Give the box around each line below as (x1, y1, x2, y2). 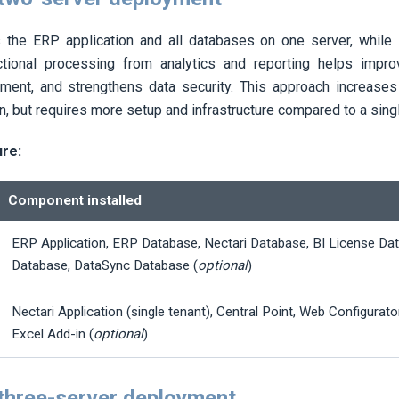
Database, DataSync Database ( (12, 257, 198, 274)
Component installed (8, 192, 142, 209)
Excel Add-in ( (12, 326, 94, 343)
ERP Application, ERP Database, (12, 235, 204, 252)
